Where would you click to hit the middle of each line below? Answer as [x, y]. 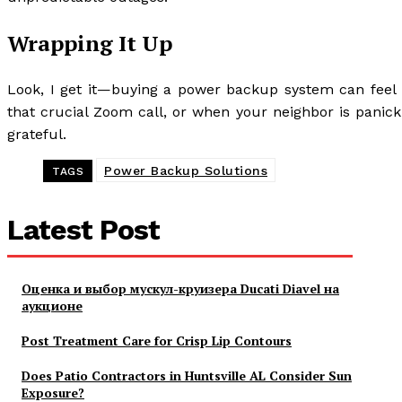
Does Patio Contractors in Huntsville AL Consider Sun [187, 376]
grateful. [37, 135]
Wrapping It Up [90, 44]
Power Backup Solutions [186, 171]
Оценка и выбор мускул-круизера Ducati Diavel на [180, 289]
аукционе [52, 306]
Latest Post [83, 230]
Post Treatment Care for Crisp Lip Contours [157, 341]
